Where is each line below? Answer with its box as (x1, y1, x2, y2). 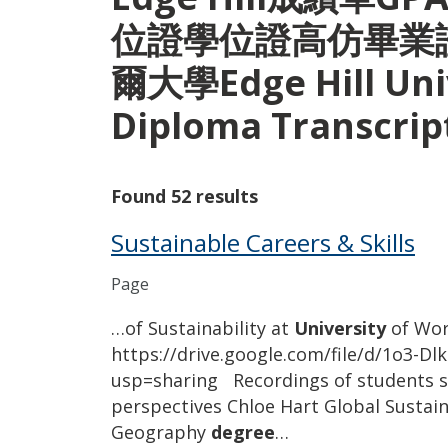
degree (211, 420, 275, 444)
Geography (111, 420, 211, 444)
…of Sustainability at (111, 316, 294, 340)
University (294, 316, 386, 340)
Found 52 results (111, 183, 258, 208)
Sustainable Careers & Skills (111, 225, 415, 259)
